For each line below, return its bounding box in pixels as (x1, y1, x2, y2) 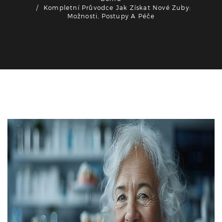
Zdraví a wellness (20, 123, 78, 132)
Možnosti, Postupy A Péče (67, 12, 155, 19)
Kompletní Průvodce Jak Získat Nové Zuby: (44, 4, 191, 11)
